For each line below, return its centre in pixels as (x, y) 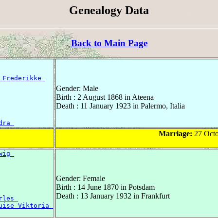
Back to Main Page (109, 43)
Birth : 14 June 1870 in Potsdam (105, 187)
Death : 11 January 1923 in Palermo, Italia (120, 106)
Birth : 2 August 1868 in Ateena (105, 97)
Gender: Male (77, 89)
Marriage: (175, 134)
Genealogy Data (109, 10)
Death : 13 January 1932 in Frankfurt (113, 196)
